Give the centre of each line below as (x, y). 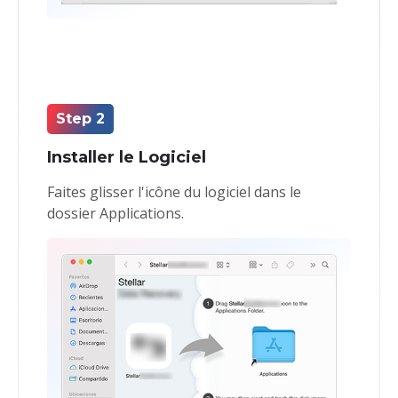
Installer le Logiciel (126, 158)
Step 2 (80, 119)
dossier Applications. (115, 214)
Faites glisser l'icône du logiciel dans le (174, 192)
